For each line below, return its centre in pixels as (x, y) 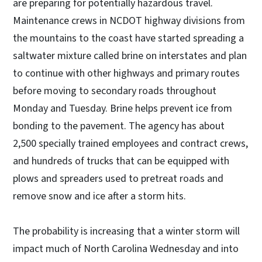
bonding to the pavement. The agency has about (119, 126)
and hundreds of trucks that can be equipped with (121, 161)
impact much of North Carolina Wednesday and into (126, 249)
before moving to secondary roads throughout (115, 91)
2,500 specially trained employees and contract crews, (130, 144)
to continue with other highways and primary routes (126, 74)
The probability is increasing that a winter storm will (126, 232)
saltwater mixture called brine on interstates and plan (130, 56)
